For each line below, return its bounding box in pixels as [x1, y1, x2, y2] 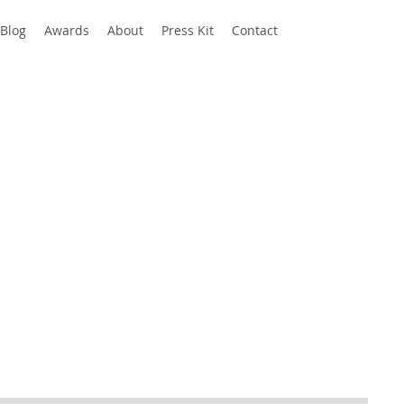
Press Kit [161, 22, 214, 39]
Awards [44, 22, 89, 39]
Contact [232, 22, 278, 39]
